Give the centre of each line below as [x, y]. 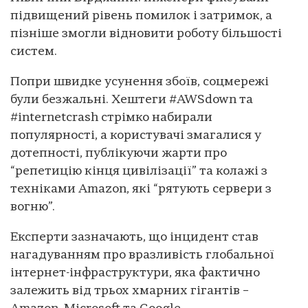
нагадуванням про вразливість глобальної [142, 255]
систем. [34, 52]
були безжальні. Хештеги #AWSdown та [132, 100]
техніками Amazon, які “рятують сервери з [141, 189]
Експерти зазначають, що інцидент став [134, 237]
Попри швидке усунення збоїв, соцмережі [140, 82]
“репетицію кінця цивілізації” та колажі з [139, 171]
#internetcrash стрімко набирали [111, 118]
